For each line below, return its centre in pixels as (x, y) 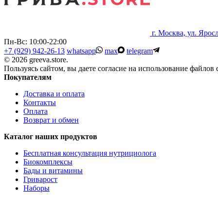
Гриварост (40, 180)
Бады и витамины (53, 171)
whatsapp (81, 51)
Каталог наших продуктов (51, 137)
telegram (140, 51)
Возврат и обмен (51, 120)
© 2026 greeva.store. (36, 60)
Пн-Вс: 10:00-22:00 (37, 42)
